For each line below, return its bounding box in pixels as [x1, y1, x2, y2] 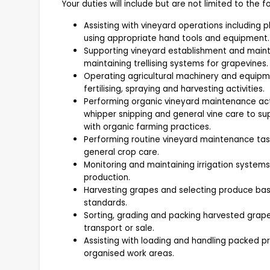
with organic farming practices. [84, 121, 211, 133]
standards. [84, 197, 127, 209]
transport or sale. [84, 222, 154, 234]
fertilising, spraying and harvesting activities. [84, 83, 265, 95]
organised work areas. [84, 248, 174, 260]
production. [84, 172, 130, 184]
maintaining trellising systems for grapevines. [84, 58, 268, 70]
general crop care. [84, 146, 159, 159]
